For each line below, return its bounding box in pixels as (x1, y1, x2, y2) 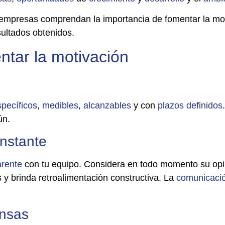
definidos (186, 100, 222, 110)
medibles (42, 100, 78, 110)
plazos (158, 100, 184, 110)
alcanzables (83, 100, 131, 110)
